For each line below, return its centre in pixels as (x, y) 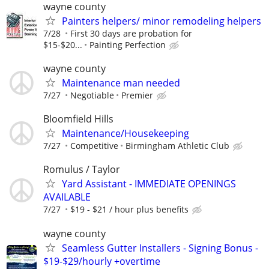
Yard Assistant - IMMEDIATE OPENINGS (149, 184)
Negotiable (92, 95)
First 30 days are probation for (131, 33)
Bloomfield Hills (78, 119)
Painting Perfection (128, 44)
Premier (137, 95)
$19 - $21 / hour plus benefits (129, 210)
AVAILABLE (67, 197)
